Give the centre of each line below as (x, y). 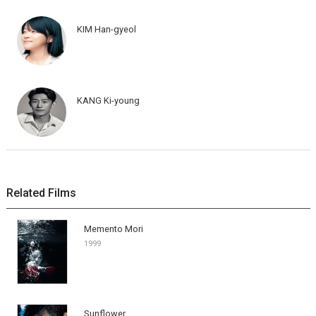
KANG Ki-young (108, 100)
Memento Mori (113, 229)
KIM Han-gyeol (106, 29)
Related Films (41, 193)
